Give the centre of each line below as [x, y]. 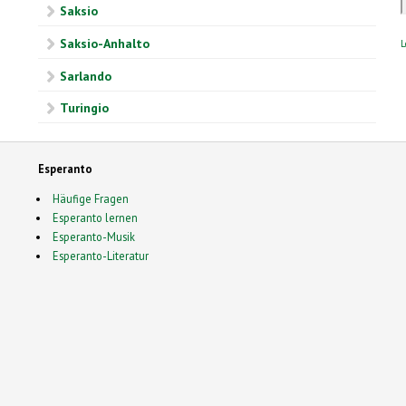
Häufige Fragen [90, 199]
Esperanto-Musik [93, 237]
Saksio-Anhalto [105, 43]
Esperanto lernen [95, 218]
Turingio [84, 108]
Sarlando [86, 76]
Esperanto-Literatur [100, 256]
